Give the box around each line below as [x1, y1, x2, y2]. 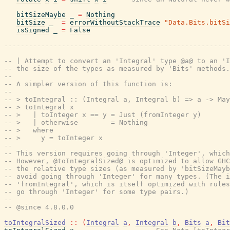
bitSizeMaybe [16, 11, 66, 18]
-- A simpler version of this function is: [4, 80, 172, 88]
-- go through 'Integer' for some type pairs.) [4, 188, 189, 196]
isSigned [16, 26, 49, 34]
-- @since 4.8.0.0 [4, 203, 74, 211]
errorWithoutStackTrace [70, 18, 160, 26]
